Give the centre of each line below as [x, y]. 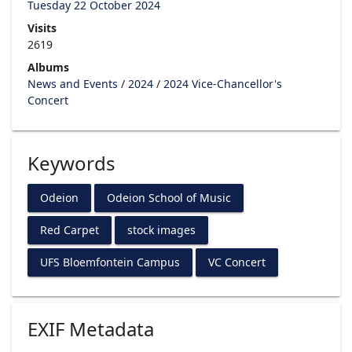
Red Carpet [70, 230]
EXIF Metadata [91, 328]
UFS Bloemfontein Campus [110, 262]
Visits [42, 27]
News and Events [73, 83]
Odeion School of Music [169, 198]
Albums [48, 67]
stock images [161, 230]
